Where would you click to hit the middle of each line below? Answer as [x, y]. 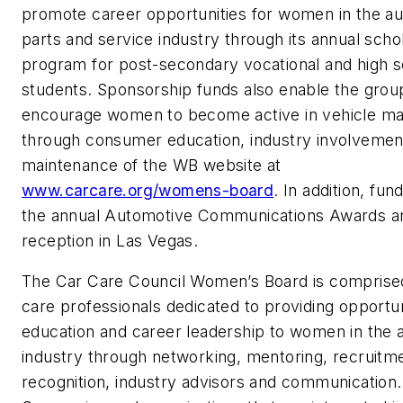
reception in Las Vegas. [110, 240]
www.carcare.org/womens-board [148, 190]
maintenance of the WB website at [152, 165]
